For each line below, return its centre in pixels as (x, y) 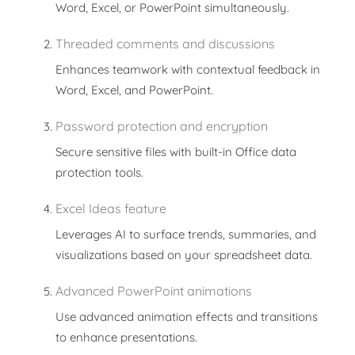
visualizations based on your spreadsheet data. (184, 255)
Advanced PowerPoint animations (154, 291)
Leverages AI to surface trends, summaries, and (186, 234)
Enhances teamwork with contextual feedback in (188, 69)
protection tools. (99, 172)
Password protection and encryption (162, 126)
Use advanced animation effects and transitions (187, 317)
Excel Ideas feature (111, 208)
